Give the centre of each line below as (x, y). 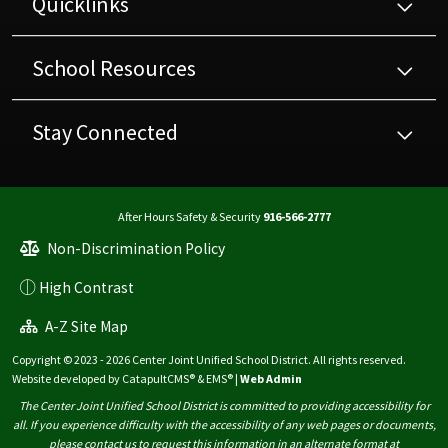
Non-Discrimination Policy (134, 249)
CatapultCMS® (158, 379)
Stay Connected (105, 132)
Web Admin (271, 379)
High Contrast (86, 288)
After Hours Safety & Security (190, 217)
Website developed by (67, 379)
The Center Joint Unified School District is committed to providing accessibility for (224, 406)
